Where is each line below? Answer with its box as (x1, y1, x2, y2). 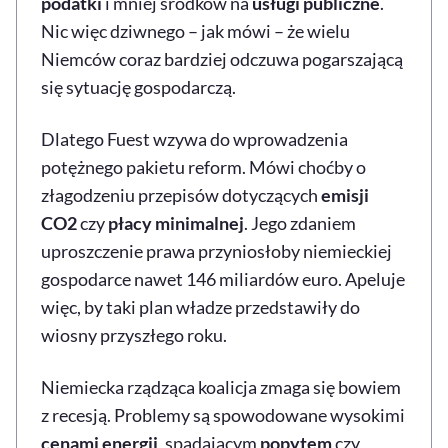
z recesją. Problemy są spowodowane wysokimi (41, 403, 405, 426)
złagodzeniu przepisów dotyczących (41, 183, 321, 206)
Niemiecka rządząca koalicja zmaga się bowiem (41, 375, 401, 398)
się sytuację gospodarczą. (41, 75, 236, 98)
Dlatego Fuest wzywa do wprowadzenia (41, 127, 348, 150)
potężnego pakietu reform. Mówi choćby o (41, 155, 366, 178)
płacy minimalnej (108, 211, 244, 234)
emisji (321, 183, 369, 206)
